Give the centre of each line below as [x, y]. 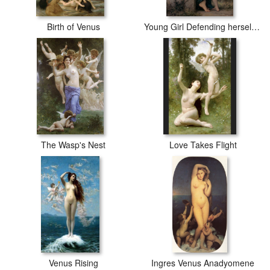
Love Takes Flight [203, 145]
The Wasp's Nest [73, 145]
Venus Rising [73, 263]
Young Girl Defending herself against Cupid [256, 27]
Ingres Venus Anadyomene [203, 263]
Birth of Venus [73, 27]
